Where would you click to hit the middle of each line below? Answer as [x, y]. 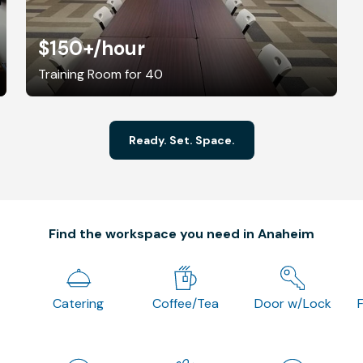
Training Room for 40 [100, 74]
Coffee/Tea [185, 303]
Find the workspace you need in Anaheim [181, 233]
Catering [79, 303]
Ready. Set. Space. [181, 140]
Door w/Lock [293, 303]
